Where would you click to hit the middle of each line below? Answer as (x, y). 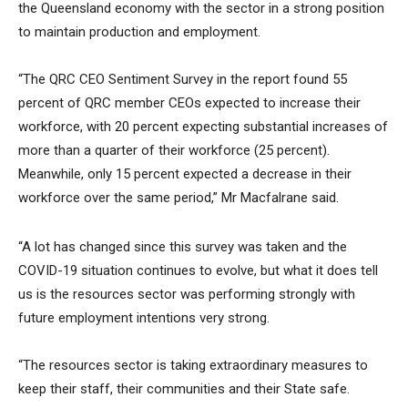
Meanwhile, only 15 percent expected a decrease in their (185, 174)
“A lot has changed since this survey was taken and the (183, 247)
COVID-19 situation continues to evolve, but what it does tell (198, 270)
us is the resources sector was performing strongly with (187, 294)
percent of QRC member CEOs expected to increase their (189, 103)
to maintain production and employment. (139, 32)
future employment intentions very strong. (144, 318)
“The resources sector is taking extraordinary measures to (193, 365)
